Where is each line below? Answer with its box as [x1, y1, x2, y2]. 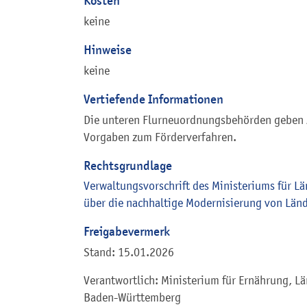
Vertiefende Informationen [84, 90, 223, 107]
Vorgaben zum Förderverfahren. [84, 130, 236, 144]
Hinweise [84, 41, 132, 58]
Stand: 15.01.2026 [84, 245, 174, 260]
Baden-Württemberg [84, 291, 181, 305]
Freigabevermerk [84, 223, 170, 240]
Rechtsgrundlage [84, 157, 172, 173]
